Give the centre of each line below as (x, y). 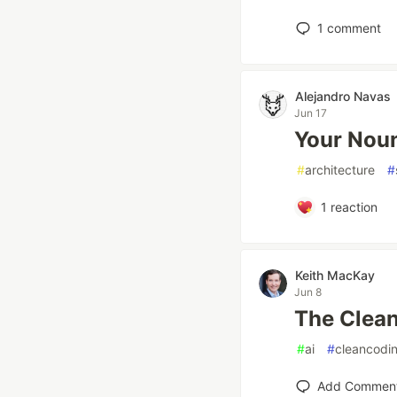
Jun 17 (311, 113)
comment (352, 28)
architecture (340, 170)
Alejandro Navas (343, 96)
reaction (352, 207)
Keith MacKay (335, 275)
